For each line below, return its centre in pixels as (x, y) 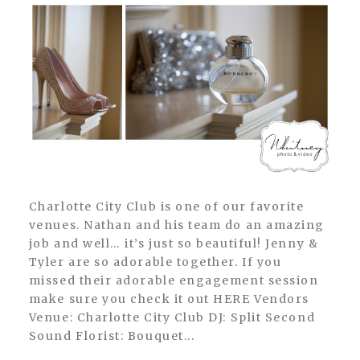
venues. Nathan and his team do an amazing (176, 225)
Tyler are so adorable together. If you (155, 262)
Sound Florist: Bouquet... (112, 336)
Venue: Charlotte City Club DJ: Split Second (172, 318)
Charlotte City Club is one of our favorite (33, 207)
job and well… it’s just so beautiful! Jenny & (174, 244)
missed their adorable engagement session (174, 281)
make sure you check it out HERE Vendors (169, 299)
